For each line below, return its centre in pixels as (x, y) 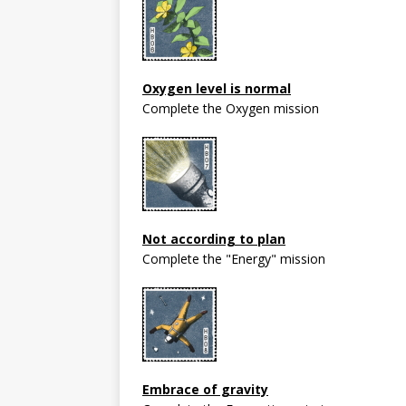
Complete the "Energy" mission (234, 258)
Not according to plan (214, 238)
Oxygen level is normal (217, 88)
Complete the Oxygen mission (231, 108)
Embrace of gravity (205, 389)
